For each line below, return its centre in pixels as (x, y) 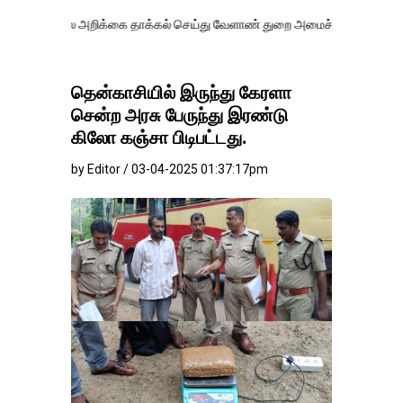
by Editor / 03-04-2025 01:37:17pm (170, 169)
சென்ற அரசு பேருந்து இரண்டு (179, 115)
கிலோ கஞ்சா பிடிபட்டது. (159, 138)
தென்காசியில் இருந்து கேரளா (181, 93)
